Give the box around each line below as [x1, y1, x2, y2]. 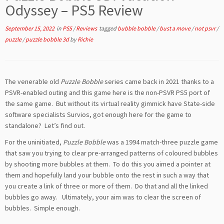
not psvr [194, 24, 216, 32]
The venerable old [5, 77, 60, 86]
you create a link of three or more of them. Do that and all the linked [5, 181, 208, 190]
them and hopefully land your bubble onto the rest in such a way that [5, 170, 209, 179]
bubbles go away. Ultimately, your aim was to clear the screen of [5, 192, 201, 201]
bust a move [159, 24, 191, 32]
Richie [77, 35, 93, 43]
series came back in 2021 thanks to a [104, 77, 214, 86]
